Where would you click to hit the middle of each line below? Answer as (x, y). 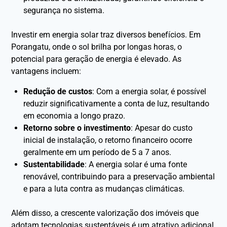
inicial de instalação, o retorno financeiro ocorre (108, 140)
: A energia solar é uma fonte (136, 164)
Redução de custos (58, 91)
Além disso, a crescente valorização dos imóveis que (105, 213)
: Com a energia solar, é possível (149, 91)
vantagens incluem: (46, 71)
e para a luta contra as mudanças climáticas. (104, 188)
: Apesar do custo (162, 128)
